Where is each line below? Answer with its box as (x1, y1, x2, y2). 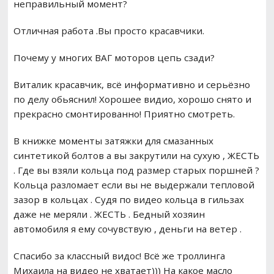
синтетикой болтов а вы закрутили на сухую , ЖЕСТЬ (13, 149, 259, 162)
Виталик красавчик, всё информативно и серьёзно (13, 78, 250, 91)
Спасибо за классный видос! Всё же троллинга (13, 250, 225, 262)
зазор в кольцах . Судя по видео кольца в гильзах (13, 193, 244, 206)
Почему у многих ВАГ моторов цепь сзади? (13, 51, 215, 64)
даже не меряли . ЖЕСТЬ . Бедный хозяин (13, 208, 205, 221)
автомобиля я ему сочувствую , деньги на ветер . (13, 223, 242, 235)
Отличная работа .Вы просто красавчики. (13, 24, 207, 37)
